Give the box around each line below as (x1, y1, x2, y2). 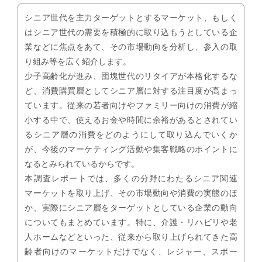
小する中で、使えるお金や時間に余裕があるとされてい (25, 115, 237, 125)
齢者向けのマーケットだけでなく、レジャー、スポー (25, 247, 237, 257)
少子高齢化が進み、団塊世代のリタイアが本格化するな (25, 71, 237, 81)
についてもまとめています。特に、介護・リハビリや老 (25, 218, 237, 227)
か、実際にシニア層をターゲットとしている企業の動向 (25, 203, 237, 213)
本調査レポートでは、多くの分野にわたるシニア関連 (25, 174, 237, 184)
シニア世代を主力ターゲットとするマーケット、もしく (25, 13, 237, 23)
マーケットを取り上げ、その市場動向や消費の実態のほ (25, 188, 237, 198)
